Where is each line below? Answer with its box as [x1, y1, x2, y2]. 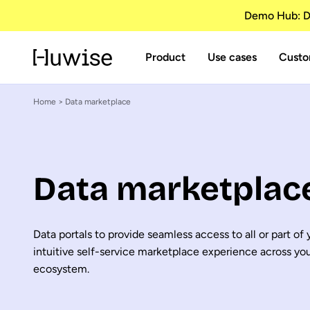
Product [145, 51, 185, 64]
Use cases [208, 51, 257, 64]
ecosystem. [33, 262, 89, 276]
